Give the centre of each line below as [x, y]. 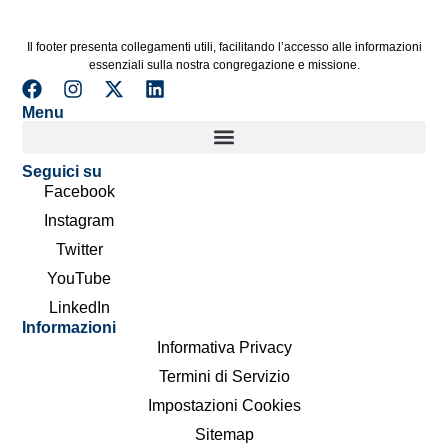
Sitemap [224, 434]
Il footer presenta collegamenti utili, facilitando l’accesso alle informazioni [224, 47]
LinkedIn [79, 307]
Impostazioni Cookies [224, 405]
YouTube [79, 278]
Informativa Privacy [224, 347]
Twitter [79, 249]
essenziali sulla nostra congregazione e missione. [224, 65]
